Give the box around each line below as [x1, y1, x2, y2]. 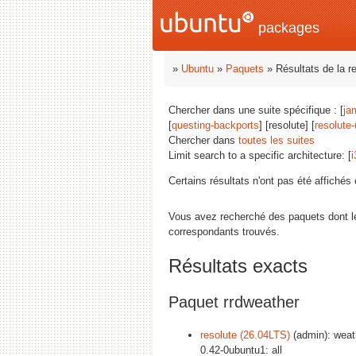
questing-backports [172, 119, 259, 131]
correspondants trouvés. [168, 226, 280, 238]
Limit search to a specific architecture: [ [168, 149, 351, 161]
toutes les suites [238, 134, 315, 146]
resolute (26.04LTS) [200, 328, 290, 341]
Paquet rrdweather [168, 292, 300, 311]
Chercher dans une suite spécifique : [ [168, 104, 343, 116]
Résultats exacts [168, 254, 308, 277]
